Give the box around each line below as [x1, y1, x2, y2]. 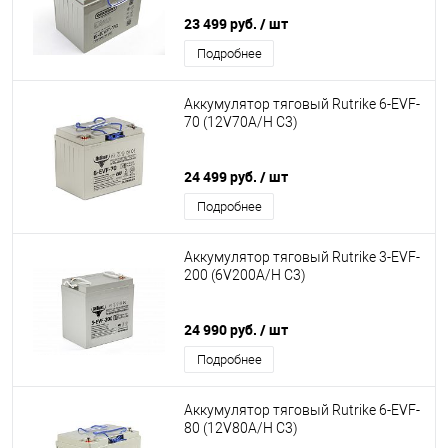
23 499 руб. [184, 14, 260, 33]
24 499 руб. [184, 167, 260, 186]
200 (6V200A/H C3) [184, 267, 306, 284]
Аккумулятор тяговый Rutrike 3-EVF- [184, 249, 420, 266]
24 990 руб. [184, 320, 260, 339]
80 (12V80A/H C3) [184, 420, 298, 437]
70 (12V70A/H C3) [184, 114, 298, 131]
